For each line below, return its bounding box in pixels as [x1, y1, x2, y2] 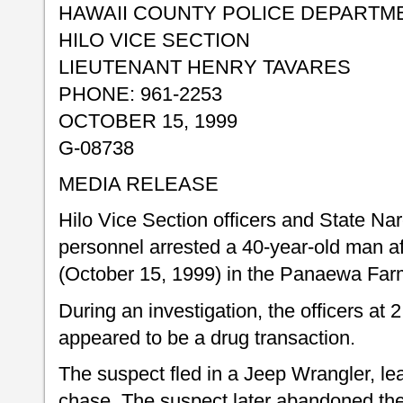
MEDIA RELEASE [58, 173, 219, 196]
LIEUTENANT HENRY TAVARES [58, 56, 351, 78]
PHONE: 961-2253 [58, 83, 222, 105]
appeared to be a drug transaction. [58, 326, 355, 349]
